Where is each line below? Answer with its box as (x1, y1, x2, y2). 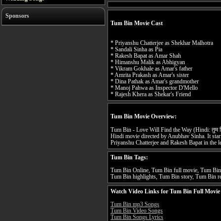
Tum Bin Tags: (110, 154, 148, 161)
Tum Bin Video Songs (110, 208, 163, 215)
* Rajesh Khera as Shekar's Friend (110, 91, 191, 98)
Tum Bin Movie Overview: (110, 113, 177, 120)
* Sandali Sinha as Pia (110, 46, 162, 53)
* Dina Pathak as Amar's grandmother (110, 78, 199, 85)
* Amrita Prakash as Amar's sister (110, 72, 189, 79)
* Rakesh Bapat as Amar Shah (110, 53, 181, 60)
